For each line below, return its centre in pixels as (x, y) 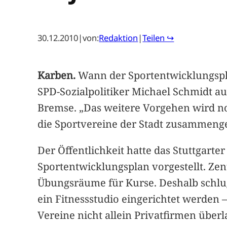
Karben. (57, 75)
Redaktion (119, 37)
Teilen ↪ (158, 37)
